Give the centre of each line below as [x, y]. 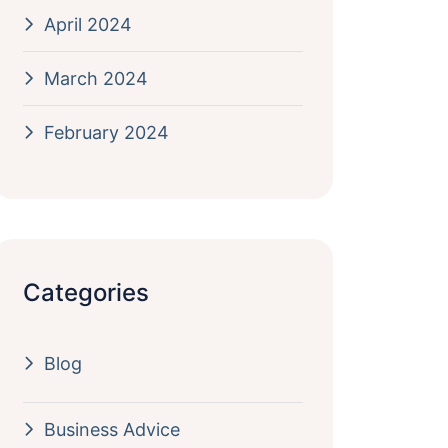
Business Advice [111, 429]
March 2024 [95, 78]
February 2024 [106, 132]
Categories [85, 292]
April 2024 [87, 24]
